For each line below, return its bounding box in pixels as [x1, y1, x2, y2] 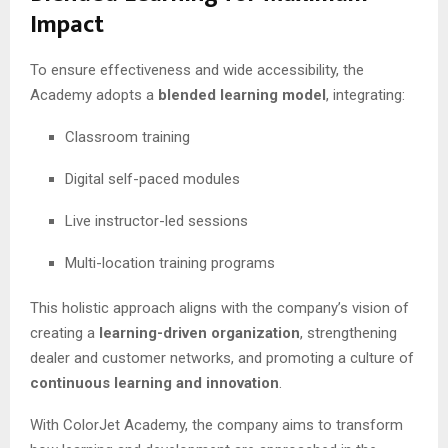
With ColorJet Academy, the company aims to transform [30, 416, 403, 435]
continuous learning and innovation [30, 374, 279, 393]
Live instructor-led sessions [65, 212, 248, 231]
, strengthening [300, 324, 397, 343]
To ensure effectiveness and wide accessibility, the [30, 61, 364, 80]
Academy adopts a [30, 86, 158, 105]
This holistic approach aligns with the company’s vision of [30, 299, 409, 318]
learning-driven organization [99, 324, 300, 343]
